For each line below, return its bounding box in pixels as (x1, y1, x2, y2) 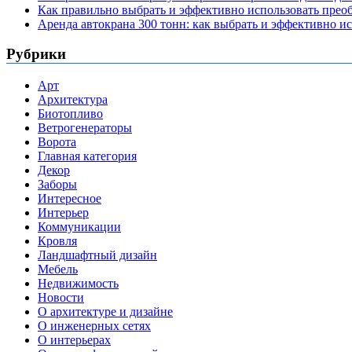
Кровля (38, 234, 77, 248)
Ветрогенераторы (38, 121, 132, 135)
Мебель (38, 262, 78, 277)
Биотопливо (38, 107, 103, 121)
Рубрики (6, 46, 66, 63)
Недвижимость (38, 277, 119, 291)
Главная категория (38, 149, 137, 163)
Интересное (38, 192, 101, 206)
